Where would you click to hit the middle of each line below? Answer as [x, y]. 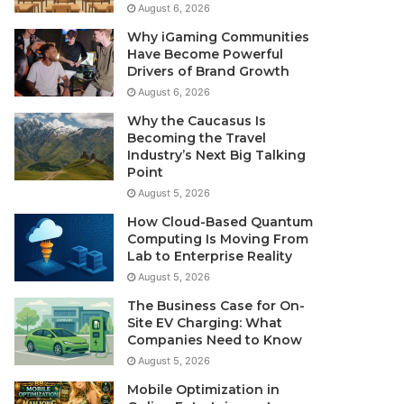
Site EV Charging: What [205, 323]
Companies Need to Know [215, 340]
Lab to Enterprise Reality [210, 257]
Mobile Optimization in [204, 390]
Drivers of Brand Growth [209, 72]
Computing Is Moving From [218, 239]
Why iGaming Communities [219, 37]
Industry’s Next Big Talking [217, 156]
